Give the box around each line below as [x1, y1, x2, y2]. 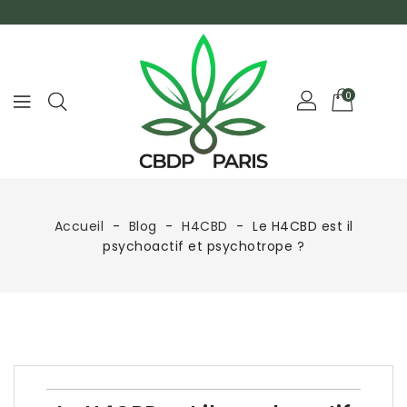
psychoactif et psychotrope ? [103, 237, 304, 255]
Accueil [54, 217, 104, 235]
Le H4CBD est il [253, 217, 353, 235]
